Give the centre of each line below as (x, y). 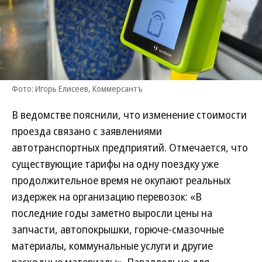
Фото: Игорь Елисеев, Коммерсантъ (77, 89)
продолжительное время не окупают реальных (121, 180)
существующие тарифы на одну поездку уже (115, 164)
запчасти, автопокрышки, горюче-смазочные (118, 229)
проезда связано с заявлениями (87, 131)
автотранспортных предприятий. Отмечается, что (130, 147)
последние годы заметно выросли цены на (112, 213)
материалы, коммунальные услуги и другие (112, 246)
